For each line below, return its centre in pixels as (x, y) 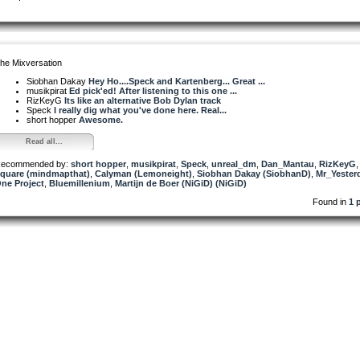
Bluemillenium (80, 183)
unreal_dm (234, 164)
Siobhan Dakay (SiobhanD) (254, 173)
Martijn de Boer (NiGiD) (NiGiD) (181, 183)
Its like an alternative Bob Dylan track (143, 100)
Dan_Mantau (288, 164)
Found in (331, 201)
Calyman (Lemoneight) (143, 173)
